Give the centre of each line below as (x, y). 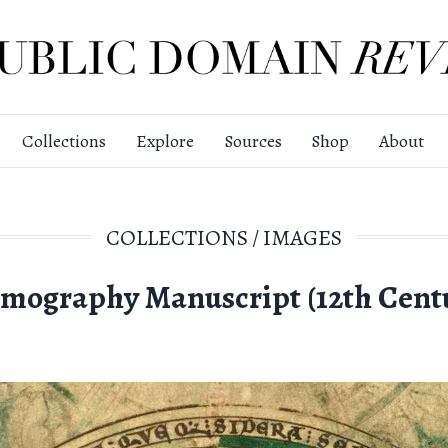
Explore (164, 141)
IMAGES (302, 237)
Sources (252, 141)
